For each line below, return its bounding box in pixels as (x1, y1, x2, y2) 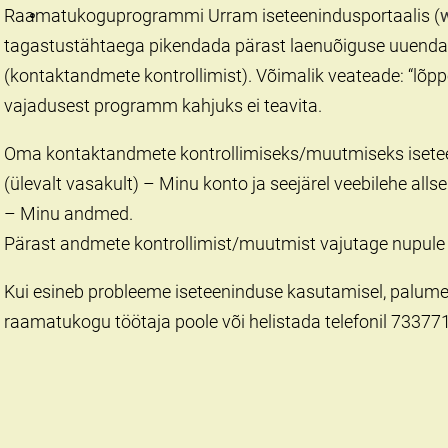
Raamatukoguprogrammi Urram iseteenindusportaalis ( (4, 5, 440, 27)
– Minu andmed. (4, 203, 133, 225)
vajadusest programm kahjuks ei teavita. (4, 95, 322, 117)
